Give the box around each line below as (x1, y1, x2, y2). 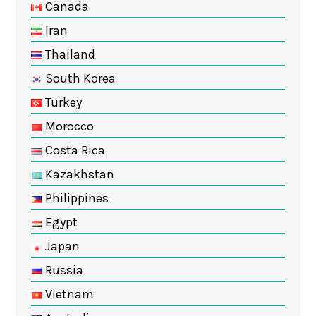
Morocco (42, 118, 94, 134)
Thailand (42, 46, 95, 62)
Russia (42, 262, 83, 278)
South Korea (42, 70, 116, 86)
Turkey (42, 94, 82, 110)
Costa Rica (42, 142, 105, 158)
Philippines (42, 190, 109, 206)
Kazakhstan (42, 166, 114, 182)
